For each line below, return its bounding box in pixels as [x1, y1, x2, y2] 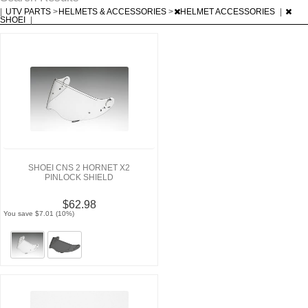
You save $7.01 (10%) [3, 209, 75, 217]
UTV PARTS [5, 6, 53, 16]
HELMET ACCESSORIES [180, 6, 277, 16]
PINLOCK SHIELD [45, 172, 113, 182]
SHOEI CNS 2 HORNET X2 [28, 162, 130, 173]
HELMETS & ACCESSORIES [58, 6, 168, 16]
